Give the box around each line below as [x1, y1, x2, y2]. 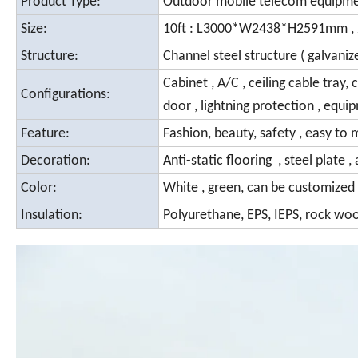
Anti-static [163, 153, 223, 169]
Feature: [21, 126, 73, 142]
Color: [21, 181, 60, 197]
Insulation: [21, 208, 86, 224]
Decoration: [21, 153, 93, 169]
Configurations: [21, 87, 113, 103]
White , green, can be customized [163, 181, 355, 197]
